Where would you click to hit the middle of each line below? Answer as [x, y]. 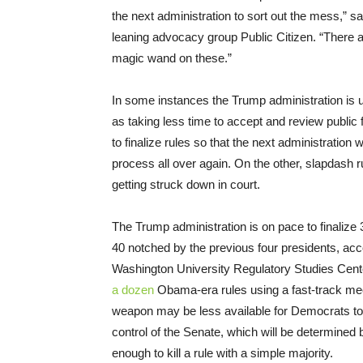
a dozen [133, 289]
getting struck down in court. [186, 184]
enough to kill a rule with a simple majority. [222, 352]
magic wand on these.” [172, 58]
